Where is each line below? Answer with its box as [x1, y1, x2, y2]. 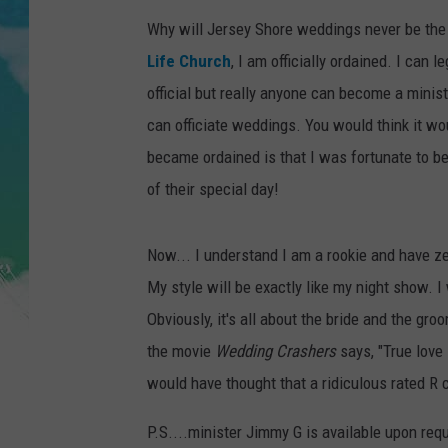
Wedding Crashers [215, 341, 336, 362]
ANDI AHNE [253, 51, 318, 67]
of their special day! [147, 179, 279, 200]
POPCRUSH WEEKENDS [253, 151, 388, 167]
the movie [147, 341, 215, 362]
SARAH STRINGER [253, 101, 358, 117]
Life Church [147, 51, 231, 72]
